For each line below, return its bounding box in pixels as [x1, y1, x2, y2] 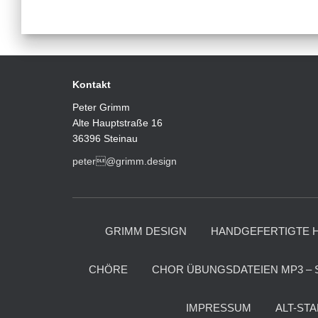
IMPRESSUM [186, 302, 251, 314]
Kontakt [72, 79, 111, 90]
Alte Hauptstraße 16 [72, 117, 163, 128]
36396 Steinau [72, 133, 138, 144]
